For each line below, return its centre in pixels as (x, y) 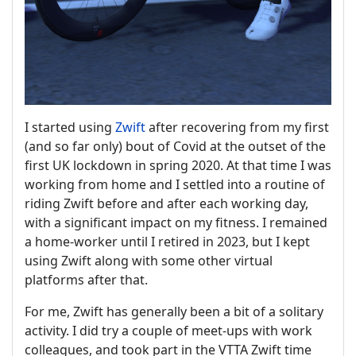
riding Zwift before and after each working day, (166, 204)
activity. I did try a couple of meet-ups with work (168, 331)
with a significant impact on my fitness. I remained (176, 223)
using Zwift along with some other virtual (149, 261)
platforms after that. (86, 280)
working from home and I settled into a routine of (175, 185)
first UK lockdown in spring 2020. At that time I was (178, 166)
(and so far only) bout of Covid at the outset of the (175, 147)
